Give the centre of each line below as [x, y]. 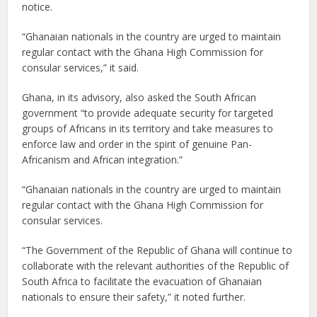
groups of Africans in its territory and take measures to [148, 128]
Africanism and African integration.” [103, 160]
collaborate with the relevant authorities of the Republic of [156, 266]
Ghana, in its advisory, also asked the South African [139, 97]
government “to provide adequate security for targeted [148, 113]
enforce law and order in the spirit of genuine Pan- [137, 144]
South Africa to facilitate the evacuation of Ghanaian [142, 281]
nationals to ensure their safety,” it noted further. [134, 297]
